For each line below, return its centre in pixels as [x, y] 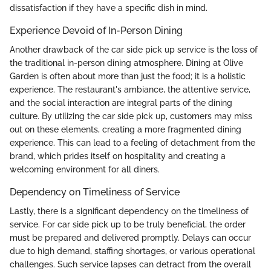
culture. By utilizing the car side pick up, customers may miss [131, 116]
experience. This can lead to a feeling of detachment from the [132, 142]
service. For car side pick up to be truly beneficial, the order [128, 224]
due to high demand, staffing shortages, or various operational [132, 251]
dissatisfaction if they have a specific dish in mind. [109, 8]
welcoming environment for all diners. [85, 169]
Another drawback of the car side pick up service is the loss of [134, 49]
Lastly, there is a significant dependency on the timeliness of [129, 211]
